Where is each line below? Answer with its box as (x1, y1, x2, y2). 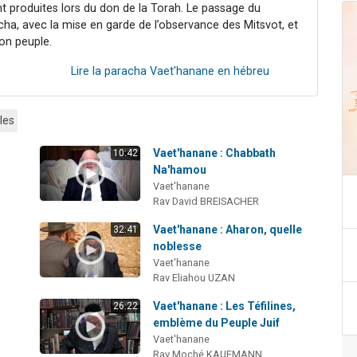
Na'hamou (153, 163, 207, 176)
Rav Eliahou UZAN (153, 271, 236, 284)
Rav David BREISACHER (153, 194, 260, 207)
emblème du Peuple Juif (153, 316, 280, 329)
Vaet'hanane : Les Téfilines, (153, 299, 296, 312)
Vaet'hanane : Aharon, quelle (153, 222, 303, 236)
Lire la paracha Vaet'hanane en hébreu (71, 64, 269, 78)
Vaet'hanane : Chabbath (153, 146, 277, 159)
